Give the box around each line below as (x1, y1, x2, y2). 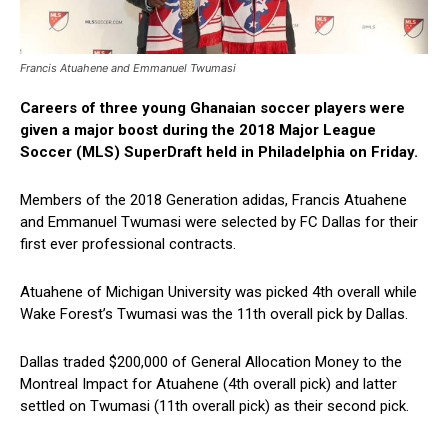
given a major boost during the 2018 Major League (20, 120, 376, 139)
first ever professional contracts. (20, 234, 236, 253)
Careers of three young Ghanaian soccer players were (20, 98, 405, 117)
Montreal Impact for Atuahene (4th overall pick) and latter (20, 374, 397, 393)
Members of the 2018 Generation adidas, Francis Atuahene (20, 190, 407, 209)
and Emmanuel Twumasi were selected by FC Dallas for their (20, 212, 418, 231)
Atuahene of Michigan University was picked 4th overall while (20, 282, 417, 301)
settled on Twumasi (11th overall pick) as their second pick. (20, 396, 409, 415)
